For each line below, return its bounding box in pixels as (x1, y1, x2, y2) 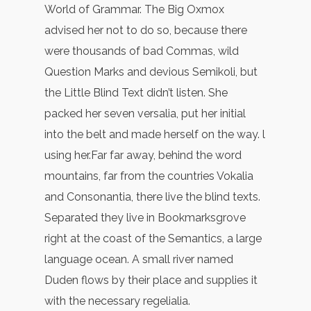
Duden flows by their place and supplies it (44, 273, 258, 287)
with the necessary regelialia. (44, 294, 190, 308)
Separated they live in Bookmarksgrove (44, 210, 246, 224)
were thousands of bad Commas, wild (44, 44, 239, 58)
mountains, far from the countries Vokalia (44, 169, 253, 183)
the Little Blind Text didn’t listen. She (44, 85, 228, 99)
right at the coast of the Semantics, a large (44, 231, 262, 245)
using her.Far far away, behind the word (44, 148, 242, 162)
